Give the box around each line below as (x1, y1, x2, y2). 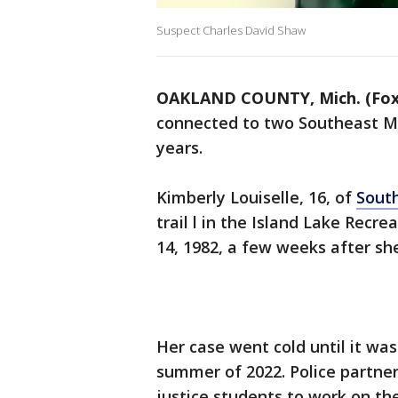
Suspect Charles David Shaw (156, 22, 306, 39)
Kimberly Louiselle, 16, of (156, 187, 356, 209)
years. (156, 137, 203, 159)
